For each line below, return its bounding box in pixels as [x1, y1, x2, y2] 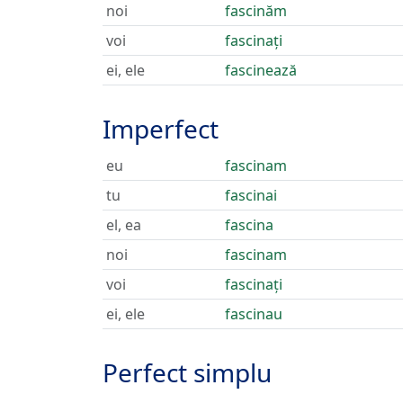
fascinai [225, 185, 277, 205]
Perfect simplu [103, 355, 272, 390]
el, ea [106, 215, 141, 235]
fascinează [225, 60, 297, 80]
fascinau [225, 304, 282, 324]
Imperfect [103, 112, 219, 146]
